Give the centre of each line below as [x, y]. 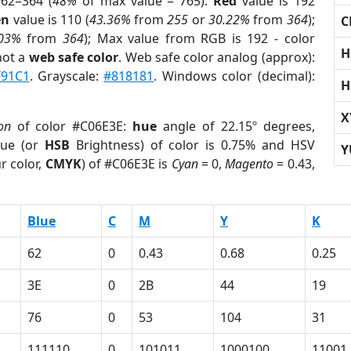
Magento [250, 164]
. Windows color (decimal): [234, 76]
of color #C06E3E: [72, 126]
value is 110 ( [49, 20]
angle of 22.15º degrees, [236, 126]
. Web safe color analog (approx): [217, 57]
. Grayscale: [67, 76]
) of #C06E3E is [126, 164]
